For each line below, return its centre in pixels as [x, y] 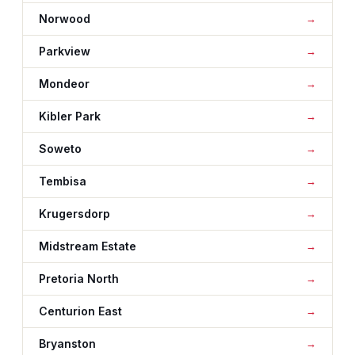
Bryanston [67, 344]
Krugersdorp [74, 214]
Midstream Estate [88, 246]
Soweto [60, 149]
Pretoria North [79, 279]
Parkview [65, 51]
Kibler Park [70, 116]
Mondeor [64, 84]
